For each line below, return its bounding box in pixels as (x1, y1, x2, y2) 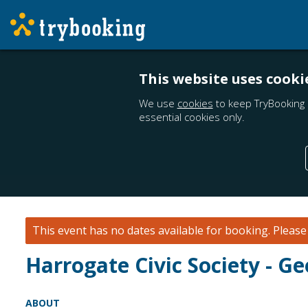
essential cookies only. (138, 110, 245, 124)
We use (138, 96, 177, 110)
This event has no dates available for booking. (32, 223, 270, 238)
